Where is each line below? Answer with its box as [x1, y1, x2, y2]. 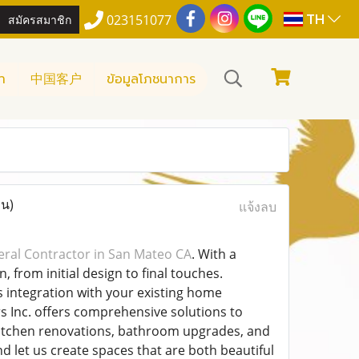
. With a [191, 245, 236, 263]
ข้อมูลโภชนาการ [107, 69, 196, 89]
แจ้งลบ [238, 198, 276, 216]
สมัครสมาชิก [8, 10, 72, 27]
